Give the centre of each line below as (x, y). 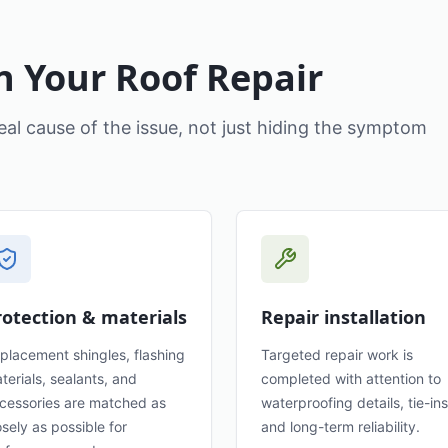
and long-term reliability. (340, 426)
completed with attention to (351, 378)
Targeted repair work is (337, 354)
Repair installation (343, 317)
